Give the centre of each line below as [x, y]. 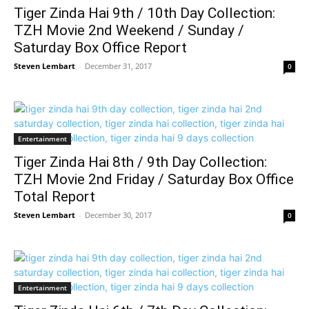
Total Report [54, 197]
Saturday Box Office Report [100, 48]
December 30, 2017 [118, 215]
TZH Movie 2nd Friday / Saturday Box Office [154, 179]
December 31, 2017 [118, 66]
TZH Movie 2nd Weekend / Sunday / [129, 30]
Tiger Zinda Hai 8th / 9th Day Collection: [140, 162]
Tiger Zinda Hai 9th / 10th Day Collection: [144, 13]
